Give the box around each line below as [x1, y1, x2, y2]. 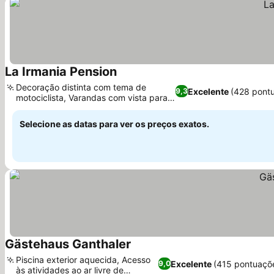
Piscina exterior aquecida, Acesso [16, 254, 150, 265]
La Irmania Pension [5, 64, 117, 79]
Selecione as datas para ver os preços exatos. [20, 119, 209, 129]
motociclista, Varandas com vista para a [16, 92, 175, 103]
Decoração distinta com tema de [16, 82, 146, 92]
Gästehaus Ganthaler [5, 237, 131, 251]
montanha [16, 103, 56, 113]
